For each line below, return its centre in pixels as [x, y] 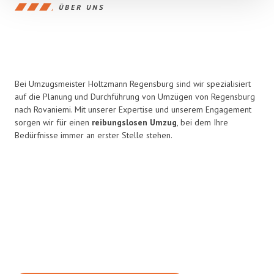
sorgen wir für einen [53, 122]
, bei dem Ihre [202, 122]
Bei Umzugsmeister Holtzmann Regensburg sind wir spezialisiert [133, 84]
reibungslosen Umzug [134, 122]
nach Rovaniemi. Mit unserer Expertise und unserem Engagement [133, 109]
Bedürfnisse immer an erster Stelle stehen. [94, 135]
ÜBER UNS [82, 7]
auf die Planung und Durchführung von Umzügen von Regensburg [135, 97]
